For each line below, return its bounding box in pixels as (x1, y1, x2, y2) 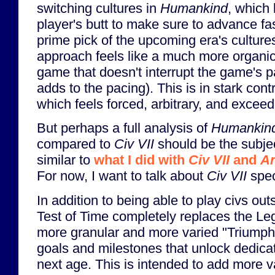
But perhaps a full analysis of (37, 120, 211, 136)
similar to (37, 152, 94, 168)
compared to (37, 136, 114, 152)
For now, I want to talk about (37, 168, 207, 184)
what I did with (94, 152, 188, 168)
